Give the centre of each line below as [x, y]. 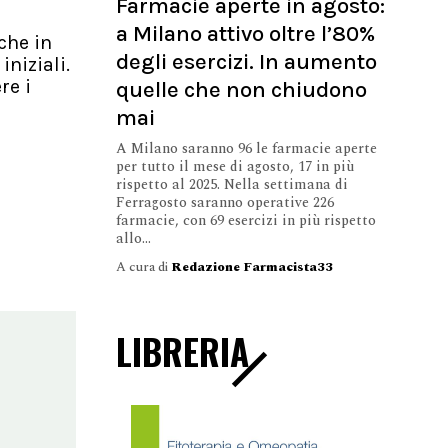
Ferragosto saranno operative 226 [225, 202]
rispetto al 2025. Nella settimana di [232, 184]
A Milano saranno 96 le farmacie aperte [246, 148]
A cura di [143, 266]
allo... [133, 238]
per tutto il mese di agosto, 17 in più [235, 166]
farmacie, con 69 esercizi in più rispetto [246, 220]
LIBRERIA [182, 350]
